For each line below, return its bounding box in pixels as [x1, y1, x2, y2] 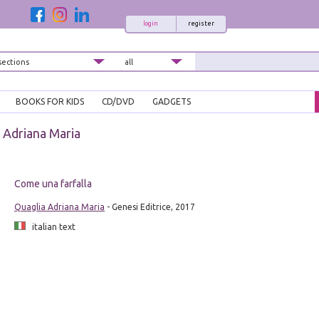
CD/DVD [102, 97, 135, 107]
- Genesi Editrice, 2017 [104, 202, 195, 212]
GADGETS [152, 97, 191, 107]
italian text [25, 222, 75, 232]
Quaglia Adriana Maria [14, 202, 105, 212]
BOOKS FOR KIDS [16, 97, 84, 107]
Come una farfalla [14, 178, 92, 190]
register [187, 20, 214, 27]
